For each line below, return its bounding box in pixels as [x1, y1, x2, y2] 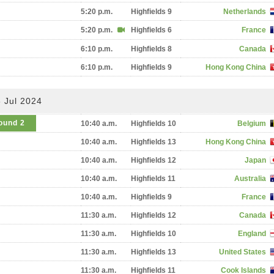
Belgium [237, 119, 266, 128]
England [238, 229, 266, 238]
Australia [234, 174, 266, 183]
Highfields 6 [131, 26, 172, 34]
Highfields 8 [131, 45, 172, 53]
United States [219, 248, 266, 256]
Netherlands [223, 7, 266, 16]
